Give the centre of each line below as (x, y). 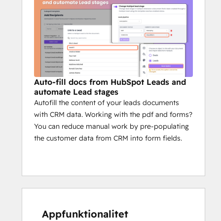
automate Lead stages (76, 92)
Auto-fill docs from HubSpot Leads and (110, 82)
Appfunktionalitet (85, 214)
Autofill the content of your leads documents (107, 102)
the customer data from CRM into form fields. (108, 138)
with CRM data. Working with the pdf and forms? (113, 114)
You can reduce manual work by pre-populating (111, 126)
